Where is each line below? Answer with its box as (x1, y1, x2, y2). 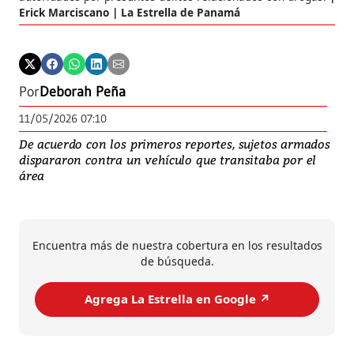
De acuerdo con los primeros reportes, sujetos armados (19, 135, 330, 152)
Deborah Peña (40, 82, 126, 100)
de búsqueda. (140, 253, 214, 269)
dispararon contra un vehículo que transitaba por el (19, 151, 317, 168)
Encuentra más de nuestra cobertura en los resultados (32, 237, 322, 253)
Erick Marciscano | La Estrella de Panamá (19, 4, 240, 20)
